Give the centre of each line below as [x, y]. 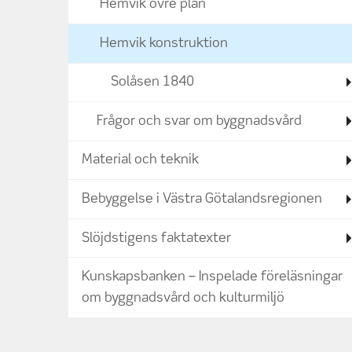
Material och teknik [141, 160]
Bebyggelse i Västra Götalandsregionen [202, 200]
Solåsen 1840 [152, 82]
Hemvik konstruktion [164, 43]
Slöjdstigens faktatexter [157, 238]
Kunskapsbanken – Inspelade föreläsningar [213, 277]
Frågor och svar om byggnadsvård [199, 121]
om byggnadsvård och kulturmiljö [183, 299]
